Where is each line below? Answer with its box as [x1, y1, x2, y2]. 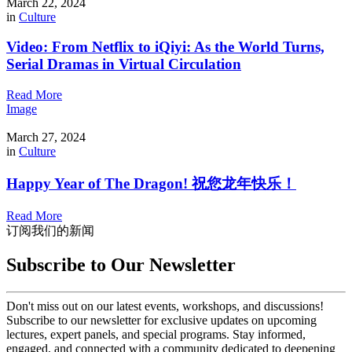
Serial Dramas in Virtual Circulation [6, 56, 241, 73]
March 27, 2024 [6, 130, 86, 145]
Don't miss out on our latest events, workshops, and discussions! [6, 299, 324, 313]
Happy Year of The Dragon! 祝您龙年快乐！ [6, 174, 296, 192]
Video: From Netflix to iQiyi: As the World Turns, [6, 38, 324, 56]
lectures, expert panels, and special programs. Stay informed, [6, 328, 306, 342]
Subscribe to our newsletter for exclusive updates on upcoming [6, 313, 317, 328]
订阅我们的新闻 [6, 223, 94, 237]
